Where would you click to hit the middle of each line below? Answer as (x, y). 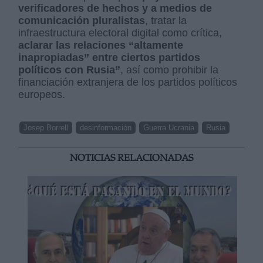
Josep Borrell (46, 127)
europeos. (42, 94)
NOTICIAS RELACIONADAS (131, 159)
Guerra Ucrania (169, 127)
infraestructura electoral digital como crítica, (120, 33)
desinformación (106, 127)
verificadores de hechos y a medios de (115, 8)
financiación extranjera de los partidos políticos (128, 82)
